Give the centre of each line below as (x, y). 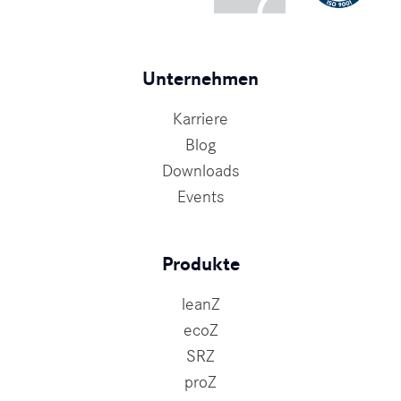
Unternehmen (200, 79)
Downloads (200, 171)
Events (200, 197)
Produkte (200, 264)
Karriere (200, 119)
